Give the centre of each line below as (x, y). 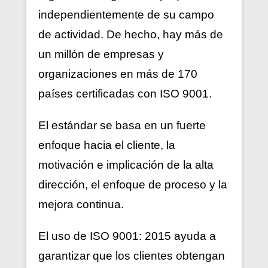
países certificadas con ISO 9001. (125, 93)
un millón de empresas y (101, 54)
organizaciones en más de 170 (118, 74)
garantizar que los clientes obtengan (132, 255)
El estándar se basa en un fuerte (122, 125)
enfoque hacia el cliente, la (107, 145)
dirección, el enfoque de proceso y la (133, 184)
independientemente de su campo (126, 14)
